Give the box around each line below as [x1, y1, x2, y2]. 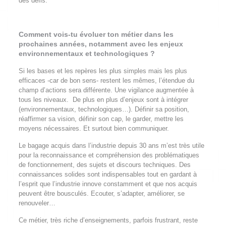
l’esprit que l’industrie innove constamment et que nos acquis [18, 180, 197, 188]
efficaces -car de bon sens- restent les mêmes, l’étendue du [18, 77, 194, 84]
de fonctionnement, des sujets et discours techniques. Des [18, 161, 191, 168]
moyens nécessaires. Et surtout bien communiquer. [18, 125, 169, 132]
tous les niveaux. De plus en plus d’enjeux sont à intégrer [18, 96, 188, 103]
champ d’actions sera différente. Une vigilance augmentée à [18, 86, 194, 94]
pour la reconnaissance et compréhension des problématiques [18, 151, 199, 159]
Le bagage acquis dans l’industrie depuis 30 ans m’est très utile [18, 142, 204, 149]
